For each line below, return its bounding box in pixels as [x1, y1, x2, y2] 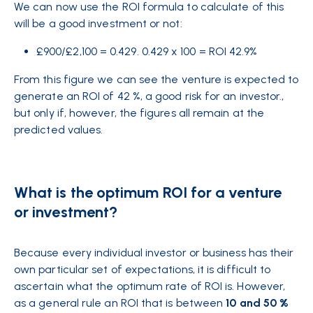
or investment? [14, 203, 118, 221]
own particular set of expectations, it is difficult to [14, 263, 271, 276]
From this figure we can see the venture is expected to [14, 73, 299, 86]
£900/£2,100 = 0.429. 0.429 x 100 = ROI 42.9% [36, 45, 258, 58]
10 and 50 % [226, 296, 289, 310]
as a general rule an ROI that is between [14, 296, 226, 310]
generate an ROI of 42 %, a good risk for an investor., [14, 89, 284, 103]
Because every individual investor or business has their [14, 246, 294, 259]
